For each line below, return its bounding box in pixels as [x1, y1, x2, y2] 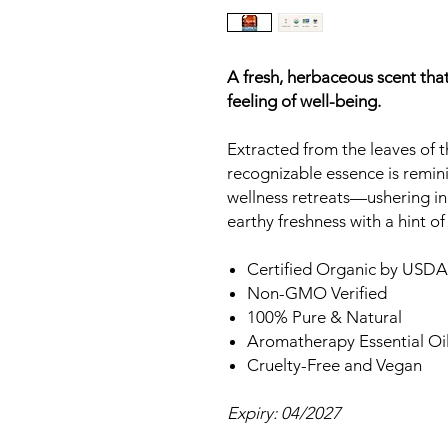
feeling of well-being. [227, 91, 381, 111]
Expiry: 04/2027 [227, 403, 341, 423]
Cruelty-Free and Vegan [247, 355, 422, 375]
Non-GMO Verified [247, 283, 387, 303]
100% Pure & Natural [247, 307, 402, 327]
